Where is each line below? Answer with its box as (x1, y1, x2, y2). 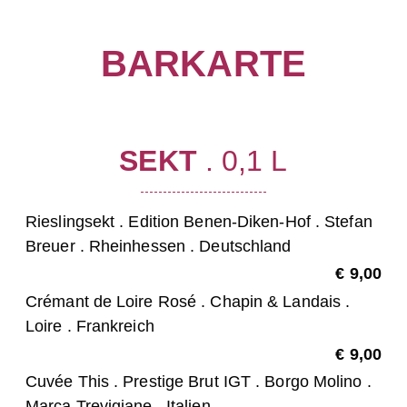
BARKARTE (101, 44, 306, 84)
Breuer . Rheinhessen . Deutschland (25, 236, 292, 255)
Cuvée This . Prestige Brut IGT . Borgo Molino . (25, 372, 372, 392)
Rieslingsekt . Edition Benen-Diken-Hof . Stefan (25, 212, 372, 231)
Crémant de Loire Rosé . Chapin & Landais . (25, 292, 351, 311)
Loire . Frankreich (25, 316, 154, 335)
